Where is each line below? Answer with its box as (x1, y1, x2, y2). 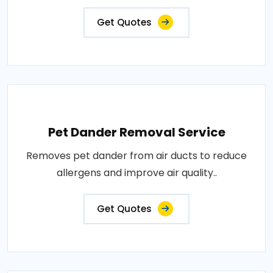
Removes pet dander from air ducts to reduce (26, 149, 247, 163)
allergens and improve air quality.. (56, 166, 217, 180)
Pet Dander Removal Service (48, 124, 225, 141)
